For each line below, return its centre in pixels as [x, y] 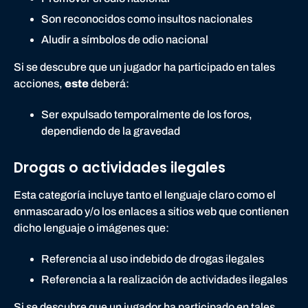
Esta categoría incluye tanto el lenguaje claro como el [145, 195]
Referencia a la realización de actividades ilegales [164, 280]
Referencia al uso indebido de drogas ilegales [153, 258]
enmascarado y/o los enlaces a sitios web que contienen [151, 211]
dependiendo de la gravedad [111, 131]
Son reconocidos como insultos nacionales [147, 19]
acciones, [39, 84]
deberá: [110, 84]
